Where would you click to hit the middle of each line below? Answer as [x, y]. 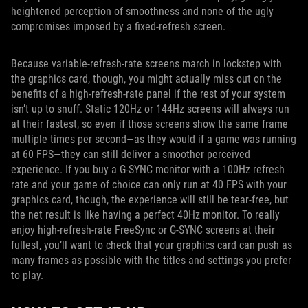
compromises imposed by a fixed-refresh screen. [118, 26]
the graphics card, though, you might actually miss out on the [146, 78]
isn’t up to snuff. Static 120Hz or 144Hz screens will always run [150, 109]
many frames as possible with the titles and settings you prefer [151, 260]
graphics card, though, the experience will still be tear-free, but [150, 199]
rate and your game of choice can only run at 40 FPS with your [149, 184]
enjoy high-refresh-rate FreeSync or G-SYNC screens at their [143, 230]
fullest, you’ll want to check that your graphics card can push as [152, 245]
